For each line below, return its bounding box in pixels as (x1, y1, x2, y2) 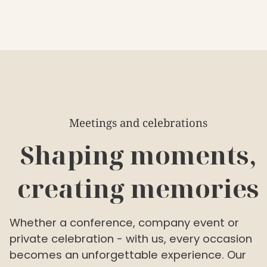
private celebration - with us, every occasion (10, 231, 252, 246)
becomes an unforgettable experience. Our (10, 247, 246, 262)
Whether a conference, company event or (10, 215, 239, 230)
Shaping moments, (20, 137, 257, 172)
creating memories (17, 170, 259, 205)
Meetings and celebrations (69, 114, 207, 130)
